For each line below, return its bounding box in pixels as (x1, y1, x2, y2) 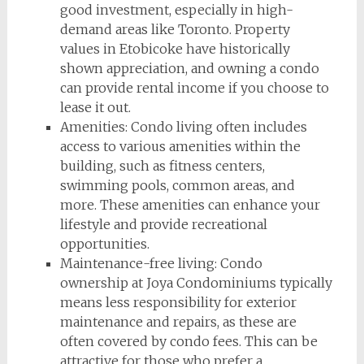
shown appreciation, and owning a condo (59, 60, 319, 76)
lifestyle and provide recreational (59, 216, 267, 232)
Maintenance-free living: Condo (59, 255, 262, 271)
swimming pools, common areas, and (59, 177, 295, 193)
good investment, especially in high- (59, 2, 293, 18)
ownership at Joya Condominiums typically (59, 275, 332, 291)
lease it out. (59, 99, 131, 115)
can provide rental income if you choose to (59, 80, 329, 96)
